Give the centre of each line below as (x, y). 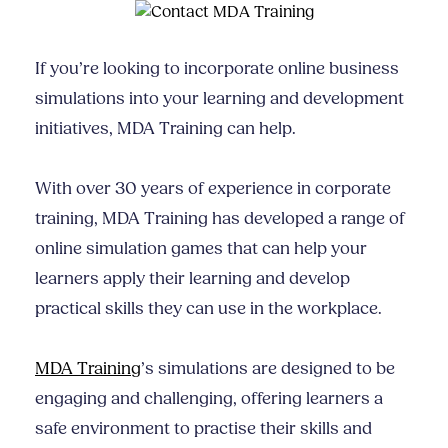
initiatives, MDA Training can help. (165, 129)
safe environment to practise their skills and (203, 429)
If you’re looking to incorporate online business (217, 69)
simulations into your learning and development (219, 99)
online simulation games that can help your (201, 249)
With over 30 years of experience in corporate (213, 189)
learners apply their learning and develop (192, 279)
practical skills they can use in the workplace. (210, 309)
